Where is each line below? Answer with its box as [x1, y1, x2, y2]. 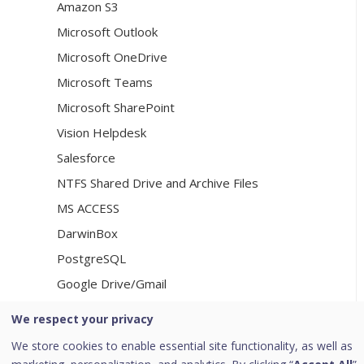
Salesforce [57, 149, 115, 167]
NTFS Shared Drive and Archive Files [57, 175, 258, 192]
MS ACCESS [57, 200, 119, 217]
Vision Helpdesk [57, 124, 146, 141]
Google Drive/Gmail [57, 275, 167, 292]
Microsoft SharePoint [57, 99, 175, 116]
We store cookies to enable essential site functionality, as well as [11, 337, 353, 353]
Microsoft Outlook [57, 24, 158, 41]
